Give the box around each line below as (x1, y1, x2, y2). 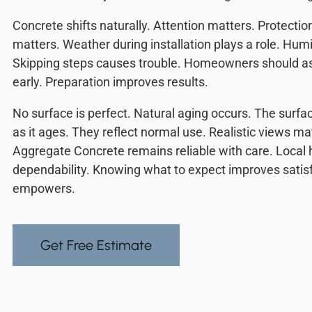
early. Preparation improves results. (13, 75, 208, 90)
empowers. (13, 181, 75, 196)
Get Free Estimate (40, 237, 152, 254)
